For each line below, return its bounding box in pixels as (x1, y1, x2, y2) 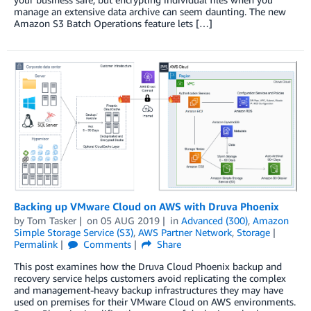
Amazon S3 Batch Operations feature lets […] (14, 17, 212, 29)
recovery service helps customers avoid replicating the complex (14, 271, 286, 284)
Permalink (14, 237, 58, 250)
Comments (80, 237, 131, 250)
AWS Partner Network (138, 226, 232, 238)
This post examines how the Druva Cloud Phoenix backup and (14, 260, 282, 272)
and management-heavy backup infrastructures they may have (14, 283, 283, 296)
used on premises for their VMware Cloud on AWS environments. (14, 295, 296, 308)
